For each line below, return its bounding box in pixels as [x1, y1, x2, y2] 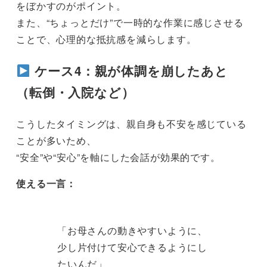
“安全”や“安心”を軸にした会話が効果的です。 [16, 150, 221, 164]
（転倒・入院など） [16, 83, 135, 101]
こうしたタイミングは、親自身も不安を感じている [16, 116, 247, 131]
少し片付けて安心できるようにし [57, 240, 207, 254]
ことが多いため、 [16, 133, 97, 147]
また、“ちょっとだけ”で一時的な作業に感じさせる [16, 15, 244, 30]
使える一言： [16, 176, 76, 190]
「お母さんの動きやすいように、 [57, 223, 207, 237]
